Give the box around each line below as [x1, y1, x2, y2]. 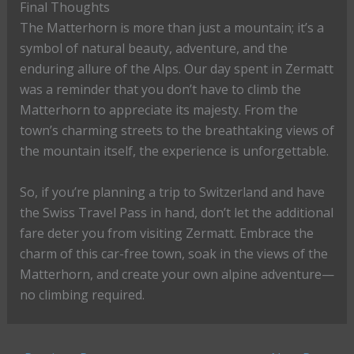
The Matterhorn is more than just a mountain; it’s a [19, 18, 324, 36]
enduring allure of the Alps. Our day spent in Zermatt [19, 59, 333, 77]
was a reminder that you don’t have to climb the [19, 80, 301, 98]
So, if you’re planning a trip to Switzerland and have [19, 183, 325, 201]
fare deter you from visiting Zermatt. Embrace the [19, 224, 314, 242]
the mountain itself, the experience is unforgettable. [19, 141, 329, 160]
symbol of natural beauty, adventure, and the [19, 39, 288, 57]
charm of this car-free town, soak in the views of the [19, 244, 328, 262]
